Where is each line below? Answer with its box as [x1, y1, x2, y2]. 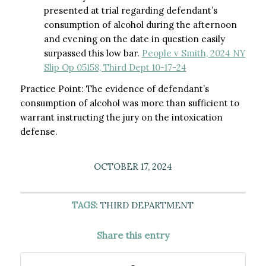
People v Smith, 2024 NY [141, 47, 246, 59]
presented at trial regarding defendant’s [43, 4, 217, 16]
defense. [20, 126, 58, 138]
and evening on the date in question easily [43, 33, 225, 45]
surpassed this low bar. [43, 47, 142, 59]
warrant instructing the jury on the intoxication [20, 112, 223, 123]
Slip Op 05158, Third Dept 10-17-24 [43, 61, 186, 73]
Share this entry [96, 229, 169, 241]
